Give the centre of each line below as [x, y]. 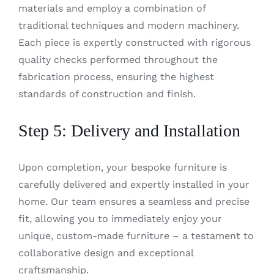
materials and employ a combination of [112, 9]
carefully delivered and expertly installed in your [134, 185]
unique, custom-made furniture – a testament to [136, 236]
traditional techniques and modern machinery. [128, 26]
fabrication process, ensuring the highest [116, 77]
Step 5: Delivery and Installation [129, 131]
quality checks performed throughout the [118, 60]
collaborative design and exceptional [106, 253]
